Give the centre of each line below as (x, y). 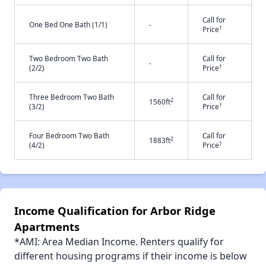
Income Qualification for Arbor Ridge (115, 211)
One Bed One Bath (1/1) (68, 25)
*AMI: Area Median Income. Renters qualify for (119, 242)
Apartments (47, 227)
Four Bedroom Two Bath (69, 136)
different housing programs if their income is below (131, 256)
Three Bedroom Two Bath (72, 97)
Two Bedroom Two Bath (69, 58)
